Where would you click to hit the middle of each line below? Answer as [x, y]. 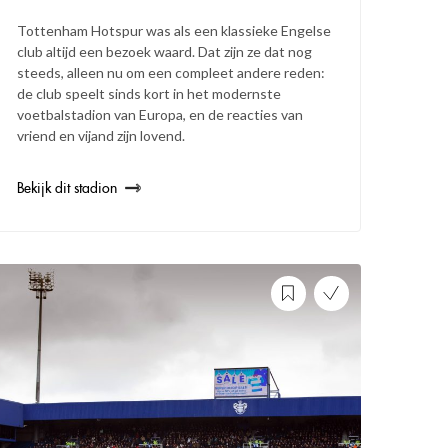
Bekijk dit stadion [67, 187]
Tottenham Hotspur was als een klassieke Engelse [174, 30]
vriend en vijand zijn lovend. [101, 135]
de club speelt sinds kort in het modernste [149, 93]
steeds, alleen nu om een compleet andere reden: [171, 72]
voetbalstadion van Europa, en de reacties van [160, 114]
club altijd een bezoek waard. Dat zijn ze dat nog [165, 51]
